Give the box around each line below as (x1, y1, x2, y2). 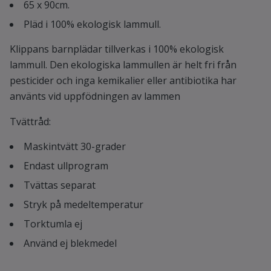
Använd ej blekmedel (24, 237, 117, 250)
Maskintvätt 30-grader (24, 140, 126, 153)
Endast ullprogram (24, 159, 108, 172)
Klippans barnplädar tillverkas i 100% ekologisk (10, 42, 224, 56)
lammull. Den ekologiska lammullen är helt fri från (10, 58, 237, 71)
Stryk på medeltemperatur (24, 198, 143, 211)
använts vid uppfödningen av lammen (10, 90, 180, 103)
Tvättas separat (24, 178, 96, 192)
